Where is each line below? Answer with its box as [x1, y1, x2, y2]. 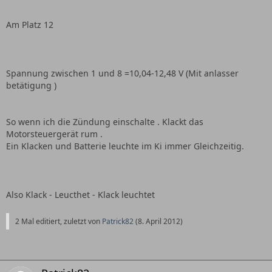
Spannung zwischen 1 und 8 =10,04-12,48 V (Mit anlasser [6, 67, 239, 79]
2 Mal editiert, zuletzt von [15, 216, 102, 226]
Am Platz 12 [6, 19, 53, 30]
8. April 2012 [138, 216, 180, 226]
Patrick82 [102, 216, 134, 226]
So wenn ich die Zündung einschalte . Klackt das [6, 116, 203, 127]
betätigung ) [6, 80, 56, 91]
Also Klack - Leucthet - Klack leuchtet [6, 189, 155, 200]
